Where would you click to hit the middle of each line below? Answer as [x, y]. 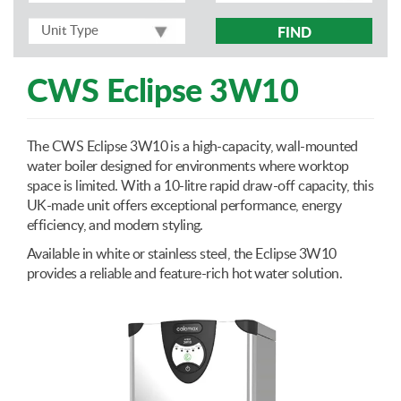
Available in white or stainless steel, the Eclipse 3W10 [182, 254]
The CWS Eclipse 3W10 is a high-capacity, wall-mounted [192, 146]
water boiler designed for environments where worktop [188, 166]
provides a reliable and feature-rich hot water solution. [185, 273]
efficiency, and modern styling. [115, 225]
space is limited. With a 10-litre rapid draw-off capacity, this [200, 186]
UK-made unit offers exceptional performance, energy [184, 205]
